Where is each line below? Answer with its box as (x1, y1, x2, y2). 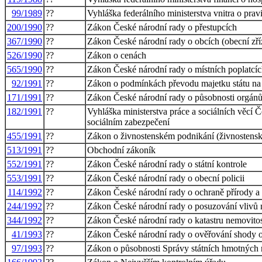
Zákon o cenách (87, 50, 146, 60)
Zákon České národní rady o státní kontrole (87, 158, 247, 169)
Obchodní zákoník (87, 144, 156, 155)
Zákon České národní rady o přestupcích (87, 22, 237, 32)
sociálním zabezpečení (87, 116, 170, 127)
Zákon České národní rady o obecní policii (87, 173, 244, 183)
